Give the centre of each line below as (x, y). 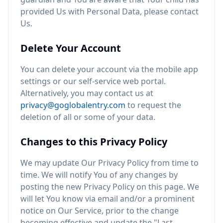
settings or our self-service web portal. (93, 81)
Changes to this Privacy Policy (94, 142)
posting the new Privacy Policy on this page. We (110, 187)
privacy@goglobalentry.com (73, 105)
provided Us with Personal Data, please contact (110, 11)
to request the (153, 105)
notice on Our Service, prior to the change (100, 211)
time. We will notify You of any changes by (99, 175)
